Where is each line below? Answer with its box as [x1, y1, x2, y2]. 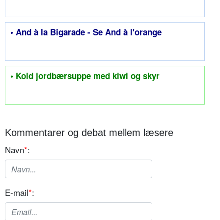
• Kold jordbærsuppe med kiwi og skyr [10, 70, 160, 82]
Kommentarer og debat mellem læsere [5, 127, 173, 138]
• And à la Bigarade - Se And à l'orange [10, 26, 162, 38]
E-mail [5, 186, 28, 199]
